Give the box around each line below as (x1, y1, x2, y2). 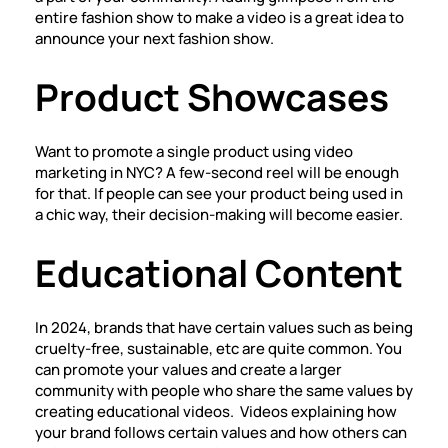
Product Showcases (35, 72, 389, 122)
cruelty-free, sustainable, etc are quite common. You (35, 338, 402, 359)
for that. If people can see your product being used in (35, 183, 403, 204)
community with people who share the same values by (35, 380, 413, 401)
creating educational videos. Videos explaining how (35, 401, 397, 422)
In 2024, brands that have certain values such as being (35, 317, 413, 338)
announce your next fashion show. (35, 28, 274, 49)
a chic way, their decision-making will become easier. (35, 204, 403, 225)
